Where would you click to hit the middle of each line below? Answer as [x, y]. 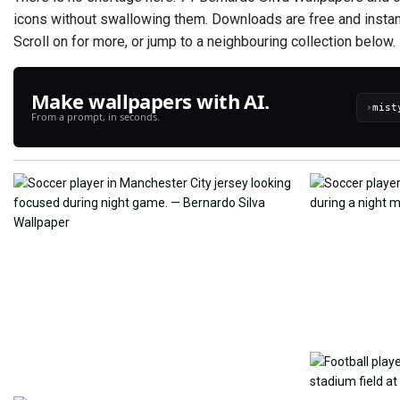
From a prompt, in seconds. [96, 117]
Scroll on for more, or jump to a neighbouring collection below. [204, 42]
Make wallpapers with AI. [150, 101]
